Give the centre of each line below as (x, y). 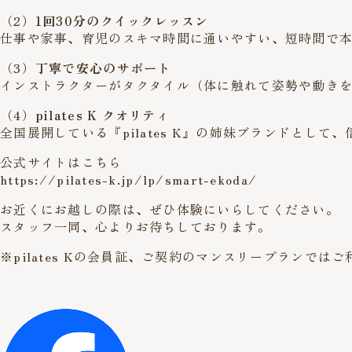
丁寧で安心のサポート (103, 67)
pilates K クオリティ (103, 114)
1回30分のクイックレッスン (122, 20)
